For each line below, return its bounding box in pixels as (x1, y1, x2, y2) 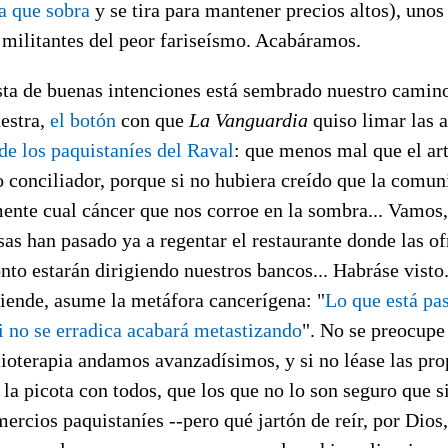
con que (116, 108, 189, 131)
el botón (50, 108, 116, 131)
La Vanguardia (189, 108, 308, 131)
